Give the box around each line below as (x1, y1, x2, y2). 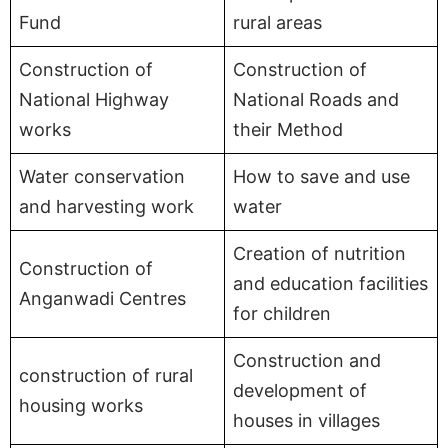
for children (233, 302, 331, 324)
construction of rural (19, 364, 193, 386)
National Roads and (233, 88, 399, 110)
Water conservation (19, 165, 185, 187)
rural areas (233, 11, 322, 33)
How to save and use (233, 165, 410, 187)
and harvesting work (19, 195, 194, 217)
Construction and (233, 349, 381, 371)
